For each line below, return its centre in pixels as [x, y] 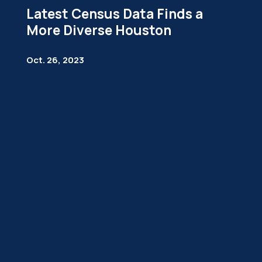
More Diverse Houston [99, 30]
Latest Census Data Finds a [114, 13]
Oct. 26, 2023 [55, 60]
